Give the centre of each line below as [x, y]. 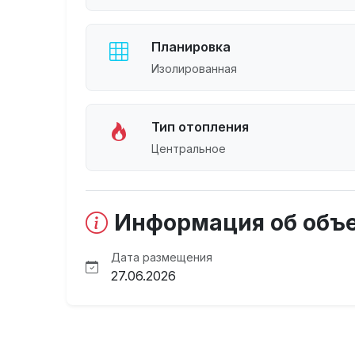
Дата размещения [162, 257]
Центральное [189, 149]
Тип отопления [200, 127]
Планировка [191, 47]
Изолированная [194, 69]
